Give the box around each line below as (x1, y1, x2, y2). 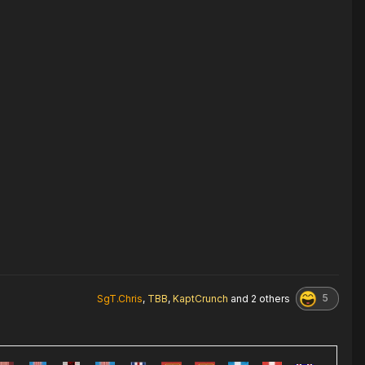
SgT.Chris (97, 292, 143, 305)
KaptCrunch (173, 292, 228, 305)
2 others (251, 292, 290, 305)
